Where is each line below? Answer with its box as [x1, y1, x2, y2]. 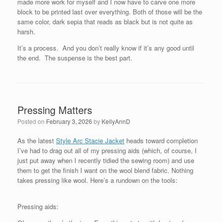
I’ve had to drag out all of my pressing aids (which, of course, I [17, 146, 197, 155]
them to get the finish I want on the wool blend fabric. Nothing [17, 166, 193, 175]
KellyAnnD [102, 117, 130, 125]
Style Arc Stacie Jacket [56, 136, 124, 145]
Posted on [17, 117, 46, 125]
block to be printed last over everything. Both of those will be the [17, 7, 202, 16]
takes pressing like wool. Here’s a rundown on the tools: [17, 175, 177, 185]
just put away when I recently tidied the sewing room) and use [17, 156, 194, 165]
